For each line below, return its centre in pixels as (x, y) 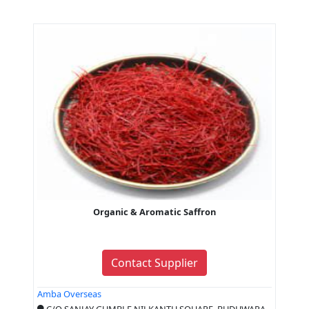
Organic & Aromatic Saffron (154, 212)
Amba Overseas (69, 294)
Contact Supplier (154, 263)
